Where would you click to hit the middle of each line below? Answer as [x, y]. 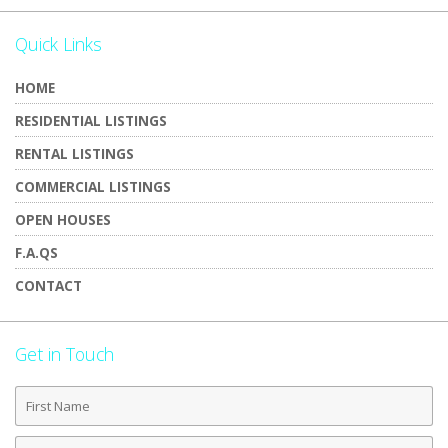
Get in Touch [64, 354]
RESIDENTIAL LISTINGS [91, 120]
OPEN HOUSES [63, 219]
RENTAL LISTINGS [74, 153]
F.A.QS [36, 252]
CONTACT [48, 285]
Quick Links [58, 44]
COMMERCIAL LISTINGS [93, 186]
